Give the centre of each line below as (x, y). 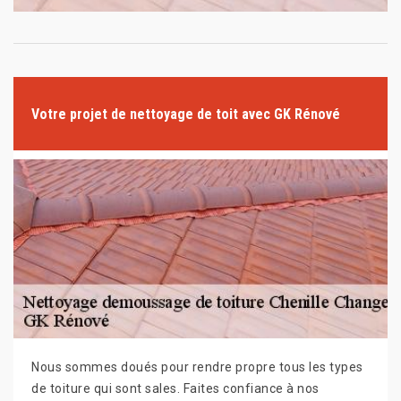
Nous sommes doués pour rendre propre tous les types (197, 367)
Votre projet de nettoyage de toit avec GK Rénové (186, 114)
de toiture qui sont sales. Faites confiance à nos (175, 389)
